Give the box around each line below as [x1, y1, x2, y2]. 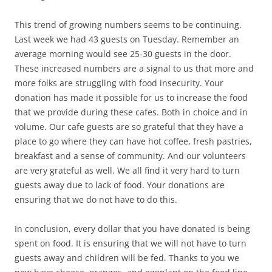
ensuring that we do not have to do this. [15, 193, 177, 205]
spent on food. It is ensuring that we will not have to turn [15, 237, 246, 249]
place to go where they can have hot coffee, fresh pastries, [15, 135, 252, 147]
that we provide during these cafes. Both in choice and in [15, 106, 248, 118]
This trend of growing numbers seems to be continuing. [15, 18, 242, 30]
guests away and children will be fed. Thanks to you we [15, 251, 239, 263]
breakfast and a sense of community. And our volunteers [15, 149, 246, 161]
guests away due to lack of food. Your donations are [15, 178, 225, 191]
